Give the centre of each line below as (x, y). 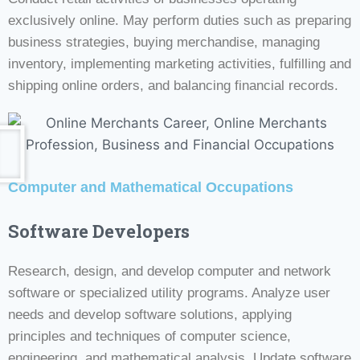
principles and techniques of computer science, (149, 336)
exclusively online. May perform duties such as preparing (180, 20)
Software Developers (99, 231)
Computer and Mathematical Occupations (151, 187)
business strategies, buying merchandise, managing (164, 42)
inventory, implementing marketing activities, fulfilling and (180, 63)
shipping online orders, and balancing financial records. (173, 85)
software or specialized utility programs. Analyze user (169, 292)
